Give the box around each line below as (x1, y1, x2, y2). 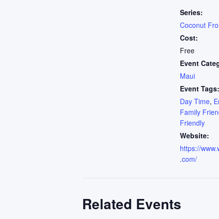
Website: (180, 131, 209, 140)
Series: (180, 7, 203, 17)
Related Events (82, 194, 181, 214)
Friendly (180, 118, 205, 128)
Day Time (180, 96, 210, 106)
